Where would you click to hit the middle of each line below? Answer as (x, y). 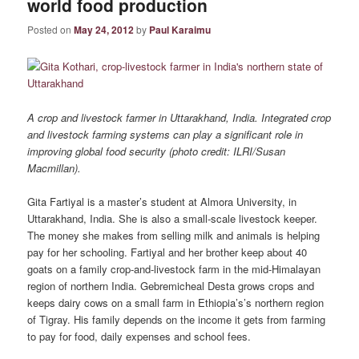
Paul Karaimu (180, 30)
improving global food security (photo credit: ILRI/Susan (157, 151)
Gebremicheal (173, 285)
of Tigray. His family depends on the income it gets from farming (177, 319)
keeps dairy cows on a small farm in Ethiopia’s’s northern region (176, 302)
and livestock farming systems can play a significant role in (165, 134)
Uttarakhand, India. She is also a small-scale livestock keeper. (173, 218)
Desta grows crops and (260, 285)
